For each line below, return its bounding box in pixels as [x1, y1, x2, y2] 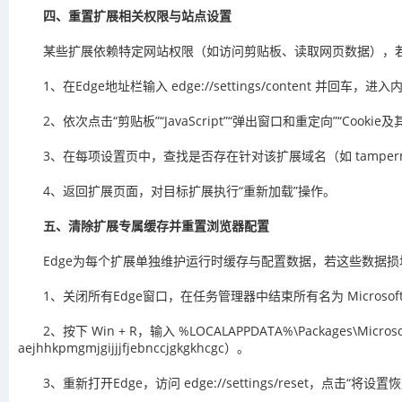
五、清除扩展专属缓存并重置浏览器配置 [43, 217, 269, 234]
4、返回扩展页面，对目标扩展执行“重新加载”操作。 [43, 182, 336, 199]
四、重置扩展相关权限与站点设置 [43, 7, 232, 24]
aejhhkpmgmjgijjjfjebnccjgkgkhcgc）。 [18, 339, 249, 356]
